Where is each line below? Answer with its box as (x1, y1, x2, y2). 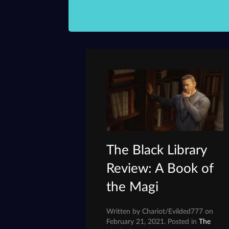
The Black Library (106, 144, 207, 157)
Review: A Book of (106, 162, 214, 176)
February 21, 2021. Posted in (106, 218, 199, 226)
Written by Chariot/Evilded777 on (106, 208, 214, 216)
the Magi (106, 180, 159, 194)
